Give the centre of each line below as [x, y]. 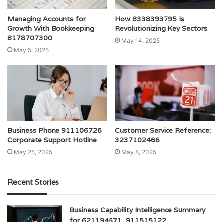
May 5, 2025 [31, 50]
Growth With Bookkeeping [51, 28]
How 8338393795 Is [150, 19]
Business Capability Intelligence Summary [137, 210]
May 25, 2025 [33, 152]
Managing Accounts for [47, 19]
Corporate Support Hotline [52, 140]
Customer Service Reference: [163, 131]
